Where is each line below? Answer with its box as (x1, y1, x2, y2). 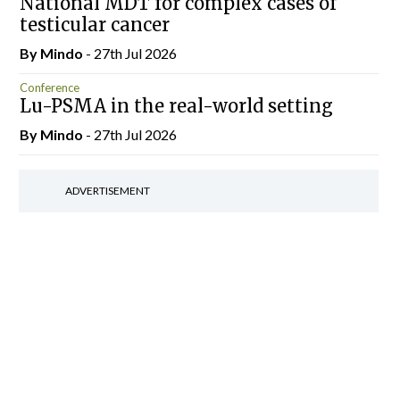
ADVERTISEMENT (64, 184, 150, 197)
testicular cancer (19, 12, 170, 36)
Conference (19, 79, 79, 95)
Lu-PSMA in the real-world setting (19, 95, 333, 117)
